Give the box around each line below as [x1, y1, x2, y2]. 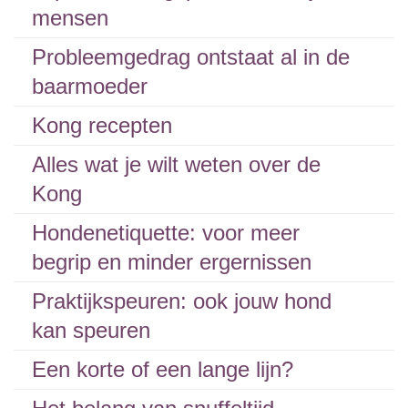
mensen [32, 5, 108, 30]
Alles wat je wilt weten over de [32, 152, 321, 177]
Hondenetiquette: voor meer [32, 220, 300, 245]
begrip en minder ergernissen [32, 250, 311, 274]
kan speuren [32, 318, 150, 342]
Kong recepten [32, 113, 172, 138]
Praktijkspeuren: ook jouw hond [32, 289, 331, 313]
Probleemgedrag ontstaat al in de [32, 45, 350, 69]
